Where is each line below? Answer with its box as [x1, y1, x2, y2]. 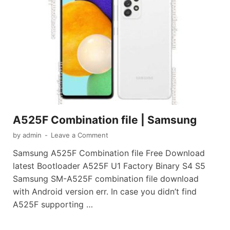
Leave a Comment [51, 131, 108, 140]
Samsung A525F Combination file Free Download [13, 148, 205, 159]
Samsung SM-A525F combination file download [13, 174, 199, 184]
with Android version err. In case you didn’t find [13, 186, 197, 197]
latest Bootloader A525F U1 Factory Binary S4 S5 [13, 161, 205, 171]
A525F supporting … [13, 199, 93, 210]
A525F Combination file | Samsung [13, 113, 197, 127]
